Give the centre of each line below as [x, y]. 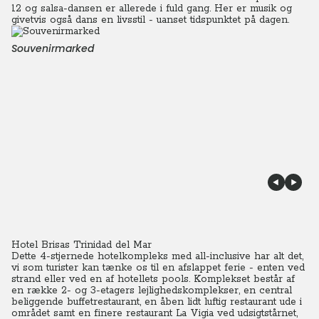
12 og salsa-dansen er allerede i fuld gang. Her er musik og [152, 9]
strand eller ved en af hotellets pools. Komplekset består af [153, 279]
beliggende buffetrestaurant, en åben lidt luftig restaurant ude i [157, 302]
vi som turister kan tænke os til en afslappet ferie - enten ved [158, 268]
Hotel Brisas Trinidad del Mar [82, 245]
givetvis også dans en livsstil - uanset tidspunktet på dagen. [150, 20]
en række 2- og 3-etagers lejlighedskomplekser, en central [152, 291]
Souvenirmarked [53, 48]
